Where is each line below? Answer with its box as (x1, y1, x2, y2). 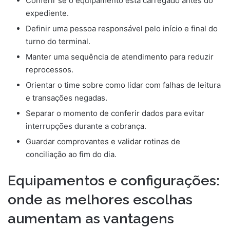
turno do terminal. (26, 36, 90, 47)
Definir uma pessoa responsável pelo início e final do (26, 24, 218, 34)
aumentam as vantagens (8, 210, 174, 227)
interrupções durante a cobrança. (26, 121, 146, 131)
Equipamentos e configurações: (8, 172, 220, 189)
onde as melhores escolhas (8, 191, 193, 208)
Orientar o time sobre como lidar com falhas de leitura (26, 80, 221, 90)
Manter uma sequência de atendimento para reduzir (26, 52, 214, 62)
